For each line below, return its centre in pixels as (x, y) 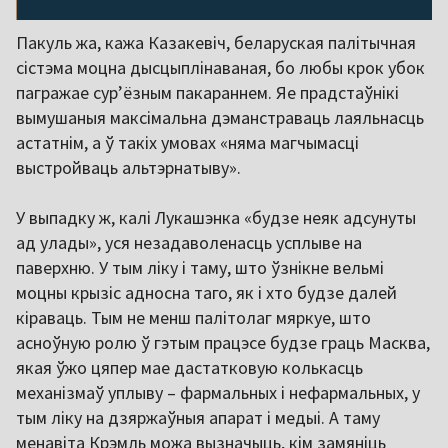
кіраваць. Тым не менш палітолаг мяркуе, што (193, 317)
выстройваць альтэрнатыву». (128, 167)
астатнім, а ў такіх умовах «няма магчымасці (187, 142)
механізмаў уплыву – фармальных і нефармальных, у (218, 392)
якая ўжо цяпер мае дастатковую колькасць (189, 367)
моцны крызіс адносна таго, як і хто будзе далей (206, 292)
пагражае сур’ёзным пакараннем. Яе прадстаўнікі (207, 92)
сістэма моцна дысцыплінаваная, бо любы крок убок (220, 67)
